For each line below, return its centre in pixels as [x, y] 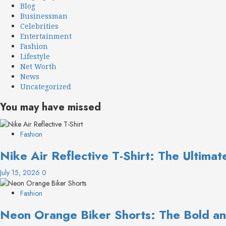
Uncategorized [46, 86]
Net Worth [38, 66]
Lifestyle [35, 56]
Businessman [44, 16]
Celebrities [39, 26]
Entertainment [46, 36]
